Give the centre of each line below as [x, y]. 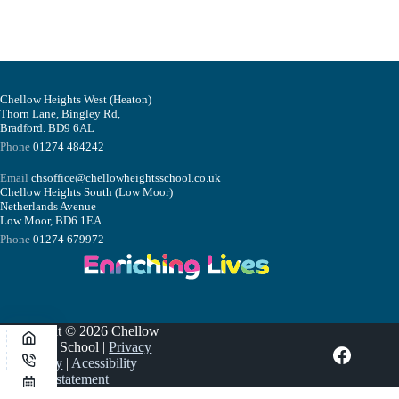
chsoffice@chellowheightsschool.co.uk [126, 178]
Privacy [130, 347]
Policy [45, 363]
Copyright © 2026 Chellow [82, 331]
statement [82, 379]
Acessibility [105, 363]
